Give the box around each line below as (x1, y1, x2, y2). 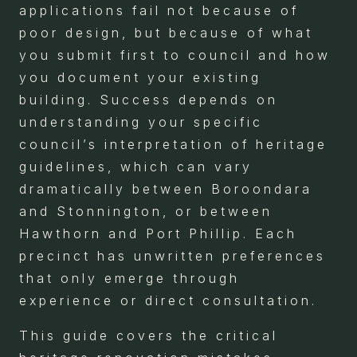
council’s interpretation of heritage (19, 135, 328, 152)
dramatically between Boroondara (19, 180, 312, 197)
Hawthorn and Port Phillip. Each (19, 225, 297, 241)
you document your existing (19, 69, 261, 85)
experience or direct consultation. (19, 292, 317, 308)
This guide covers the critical (19, 327, 278, 343)
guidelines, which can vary (19, 158, 253, 175)
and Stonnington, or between (19, 202, 273, 219)
